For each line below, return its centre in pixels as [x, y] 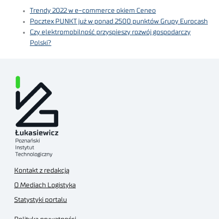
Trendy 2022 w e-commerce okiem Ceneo [93, 11]
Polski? [41, 43]
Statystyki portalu [41, 200]
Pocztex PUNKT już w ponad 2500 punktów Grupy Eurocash [119, 22]
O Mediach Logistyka [45, 185]
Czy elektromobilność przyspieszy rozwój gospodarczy [110, 33]
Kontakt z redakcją [42, 170]
